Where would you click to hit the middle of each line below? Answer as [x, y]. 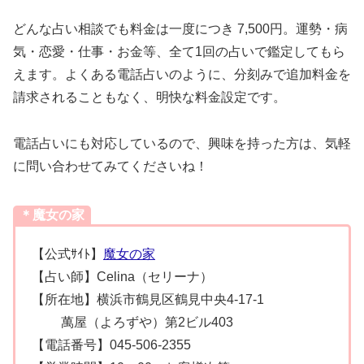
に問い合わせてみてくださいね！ [110, 167]
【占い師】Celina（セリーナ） [122, 277]
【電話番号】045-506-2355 [111, 345]
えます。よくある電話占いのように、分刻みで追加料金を [182, 75]
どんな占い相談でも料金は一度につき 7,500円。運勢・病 [180, 29]
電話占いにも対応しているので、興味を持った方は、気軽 [182, 144]
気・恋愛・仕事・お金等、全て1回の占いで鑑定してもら [179, 52]
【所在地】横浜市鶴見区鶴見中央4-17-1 [148, 300]
